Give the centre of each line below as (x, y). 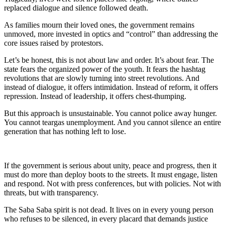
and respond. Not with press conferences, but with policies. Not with (113, 183)
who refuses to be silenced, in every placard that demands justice (106, 218)
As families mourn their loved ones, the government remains (99, 25)
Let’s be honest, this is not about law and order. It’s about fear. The (109, 60)
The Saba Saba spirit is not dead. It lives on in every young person (109, 209)
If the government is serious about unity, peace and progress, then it (110, 165)
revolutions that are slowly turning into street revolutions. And (102, 78)
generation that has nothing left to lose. (65, 131)
